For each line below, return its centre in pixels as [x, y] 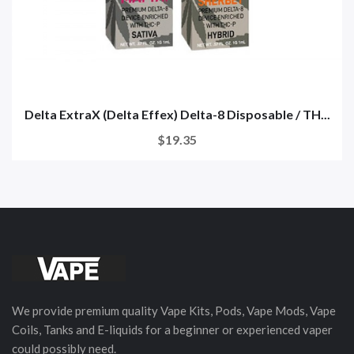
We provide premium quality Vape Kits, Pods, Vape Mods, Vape [174, 310]
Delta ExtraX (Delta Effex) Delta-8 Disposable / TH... [177, 114]
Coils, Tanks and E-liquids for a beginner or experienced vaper [172, 329]
